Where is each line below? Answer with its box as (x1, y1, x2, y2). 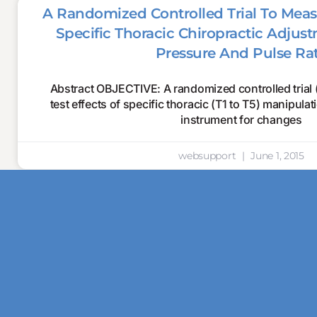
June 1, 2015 (248, 149, 304, 162)
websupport (178, 149, 238, 162)
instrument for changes (180, 113, 302, 127)
